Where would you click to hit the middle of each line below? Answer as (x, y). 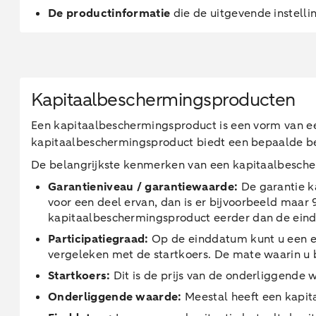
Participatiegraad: (98, 239)
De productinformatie (109, 13)
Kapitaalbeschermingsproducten (163, 100)
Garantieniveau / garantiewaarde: (143, 187)
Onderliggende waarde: (115, 297)
